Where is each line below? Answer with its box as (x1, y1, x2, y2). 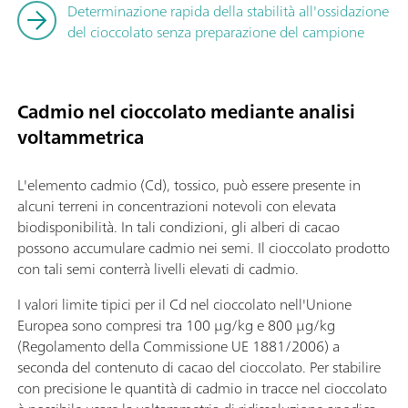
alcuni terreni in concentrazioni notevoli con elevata (17, 192, 336, 219)
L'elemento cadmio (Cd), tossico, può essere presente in (17, 171, 361, 198)
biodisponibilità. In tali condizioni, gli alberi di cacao (17, 213, 340, 240)
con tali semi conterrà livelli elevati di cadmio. (17, 255, 299, 281)
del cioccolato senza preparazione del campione (67, 18, 364, 45)
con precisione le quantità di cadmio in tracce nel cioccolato (17, 374, 387, 401)
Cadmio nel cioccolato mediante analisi (17, 96, 355, 128)
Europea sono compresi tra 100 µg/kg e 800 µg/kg (17, 311, 335, 338)
